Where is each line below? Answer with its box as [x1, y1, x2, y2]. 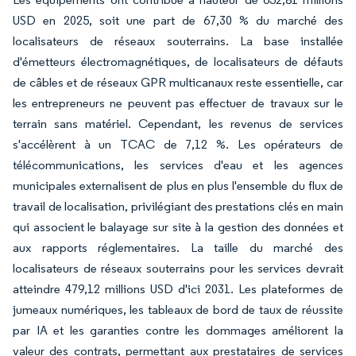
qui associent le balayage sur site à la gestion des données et [13, 219, 343, 234]
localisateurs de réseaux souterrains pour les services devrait [13, 261, 343, 276]
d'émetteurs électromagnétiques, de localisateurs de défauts [13, 54, 343, 69]
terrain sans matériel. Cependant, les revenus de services [13, 116, 343, 131]
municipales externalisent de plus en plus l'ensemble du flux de [13, 178, 343, 193]
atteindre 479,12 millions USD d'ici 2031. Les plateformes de [13, 281, 343, 296]
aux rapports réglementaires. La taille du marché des [13, 240, 343, 255]
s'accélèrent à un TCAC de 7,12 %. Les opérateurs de [13, 137, 343, 152]
